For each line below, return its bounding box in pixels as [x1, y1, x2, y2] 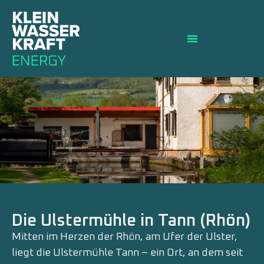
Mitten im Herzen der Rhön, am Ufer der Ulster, [12, 231, 237, 242]
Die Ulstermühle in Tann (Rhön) [12, 212, 250, 229]
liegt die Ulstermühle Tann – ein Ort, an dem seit [12, 247, 243, 258]
